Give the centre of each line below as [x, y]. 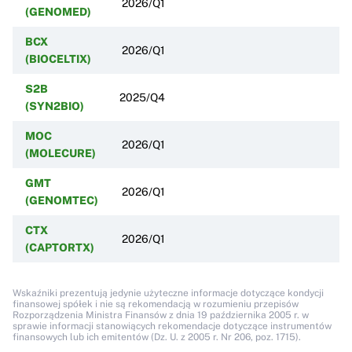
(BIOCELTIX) [58, 59]
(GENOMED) [58, 11]
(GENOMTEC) [62, 200]
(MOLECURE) [60, 153]
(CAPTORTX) [60, 247]
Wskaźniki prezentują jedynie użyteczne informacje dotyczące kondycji [168, 293]
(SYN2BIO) [55, 106]
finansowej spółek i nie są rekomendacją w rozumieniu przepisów [156, 304]
